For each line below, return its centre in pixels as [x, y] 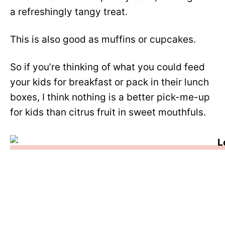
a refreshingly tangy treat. [69, 12]
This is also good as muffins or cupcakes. [103, 39]
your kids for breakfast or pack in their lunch [109, 82]
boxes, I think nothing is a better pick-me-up [110, 97]
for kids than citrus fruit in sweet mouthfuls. [108, 112]
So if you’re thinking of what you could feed [107, 67]
